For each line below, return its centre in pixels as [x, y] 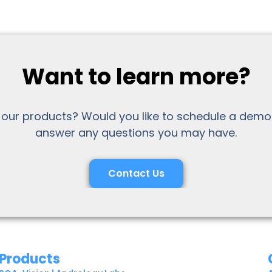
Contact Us [136, 173]
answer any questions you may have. [136, 132]
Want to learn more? [136, 76]
